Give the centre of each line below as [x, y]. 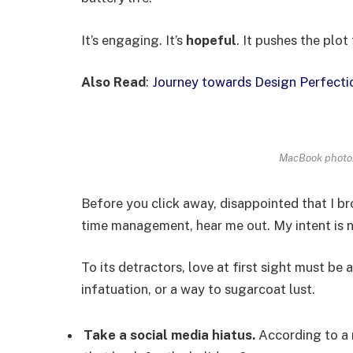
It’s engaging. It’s [134, 40]
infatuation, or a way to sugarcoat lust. [198, 290]
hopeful [211, 40]
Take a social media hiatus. [169, 335]
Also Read [113, 82]
